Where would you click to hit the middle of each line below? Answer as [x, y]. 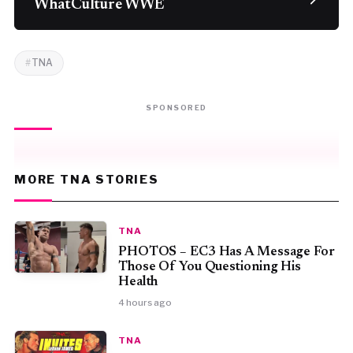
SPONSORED [176, 108]
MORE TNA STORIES [86, 180]
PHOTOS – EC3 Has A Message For [226, 253]
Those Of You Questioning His [210, 268]
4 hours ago [145, 303]
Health [138, 282]
